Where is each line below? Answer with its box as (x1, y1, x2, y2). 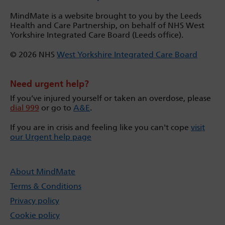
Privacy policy (10, 196, 59, 206)
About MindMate (10, 167, 75, 177)
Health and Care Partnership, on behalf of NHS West (10, 21, 204, 31)
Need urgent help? (10, 78, 89, 90)
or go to (39, 103, 73, 113)
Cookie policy (10, 210, 60, 220)
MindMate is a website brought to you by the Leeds (10, 11, 201, 21)
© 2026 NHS (10, 50, 57, 60)
